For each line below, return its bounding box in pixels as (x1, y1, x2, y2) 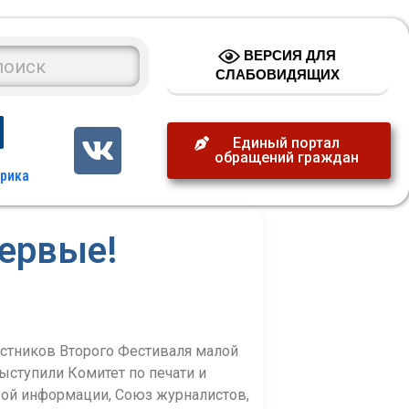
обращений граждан (214, 149, 359, 166)
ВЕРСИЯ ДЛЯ (240, 47, 337, 63)
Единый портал (233, 134, 341, 152)
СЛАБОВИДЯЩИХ (215, 67, 340, 82)
